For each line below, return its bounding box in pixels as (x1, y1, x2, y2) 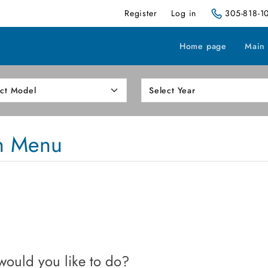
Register (124, 7, 157, 19)
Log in (171, 7, 197, 19)
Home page (179, 40, 227, 52)
